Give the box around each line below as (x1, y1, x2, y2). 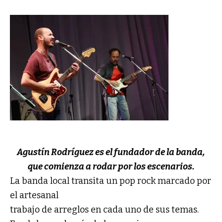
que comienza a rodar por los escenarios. (27, 161, 195, 172)
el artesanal (10, 189, 58, 201)
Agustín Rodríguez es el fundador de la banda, (17, 146, 205, 158)
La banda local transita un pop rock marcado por (10, 175, 211, 186)
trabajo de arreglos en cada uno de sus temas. (10, 204, 201, 215)
